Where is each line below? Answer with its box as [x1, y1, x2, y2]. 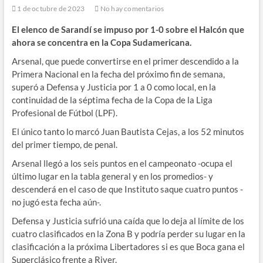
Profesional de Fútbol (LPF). [11, 107, 117, 119]
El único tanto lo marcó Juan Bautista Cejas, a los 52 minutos [11, 126, 244, 137]
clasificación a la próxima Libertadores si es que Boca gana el [11, 241, 245, 252]
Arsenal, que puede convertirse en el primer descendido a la [11, 56, 239, 67]
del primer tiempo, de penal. [11, 139, 117, 150]
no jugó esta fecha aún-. [11, 197, 101, 208]
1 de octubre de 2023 [15, 4, 85, 14]
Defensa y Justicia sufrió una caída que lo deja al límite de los [11, 215, 244, 227]
